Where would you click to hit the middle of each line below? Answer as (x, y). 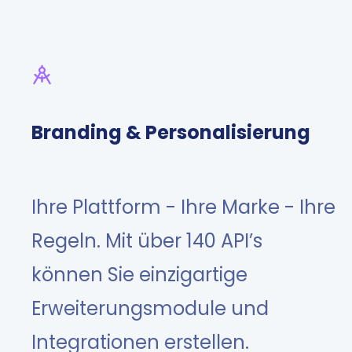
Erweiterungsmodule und (150, 309)
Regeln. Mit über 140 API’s (147, 241)
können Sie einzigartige (139, 275)
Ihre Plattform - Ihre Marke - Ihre (183, 207)
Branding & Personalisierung (171, 132)
